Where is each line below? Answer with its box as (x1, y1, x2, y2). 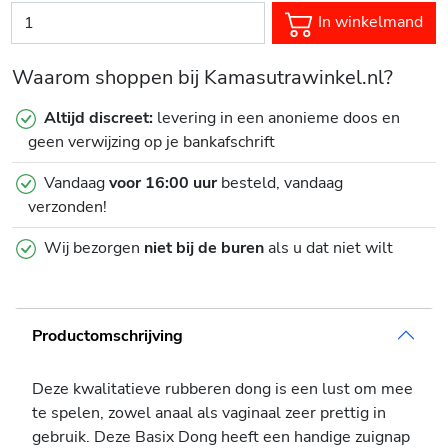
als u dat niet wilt (264, 237, 393, 260)
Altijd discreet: (44, 107, 153, 130)
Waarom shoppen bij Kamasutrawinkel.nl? (12, 64, 393, 92)
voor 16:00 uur (109, 172, 217, 195)
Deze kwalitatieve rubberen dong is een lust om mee (32, 378, 413, 401)
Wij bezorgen (44, 237, 144, 260)
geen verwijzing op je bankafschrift (28, 131, 275, 154)
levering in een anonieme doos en (153, 107, 400, 130)
